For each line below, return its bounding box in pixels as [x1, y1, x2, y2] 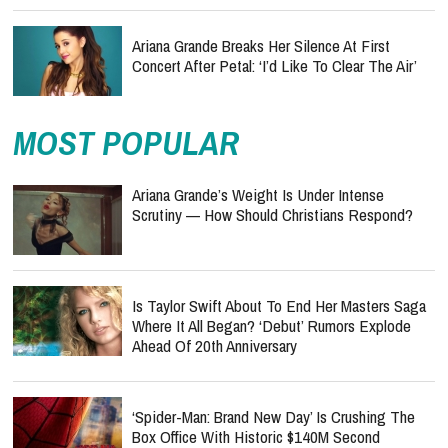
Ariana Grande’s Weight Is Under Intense [132, 183, 384, 206]
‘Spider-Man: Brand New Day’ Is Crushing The [132, 405, 415, 428]
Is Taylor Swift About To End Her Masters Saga [132, 294, 426, 317]
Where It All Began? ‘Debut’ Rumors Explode [132, 314, 411, 337]
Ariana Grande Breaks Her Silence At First [132, 34, 390, 57]
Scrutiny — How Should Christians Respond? [132, 203, 413, 226]
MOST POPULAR [13, 120, 239, 166]
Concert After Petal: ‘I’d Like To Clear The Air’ [132, 54, 417, 77]
